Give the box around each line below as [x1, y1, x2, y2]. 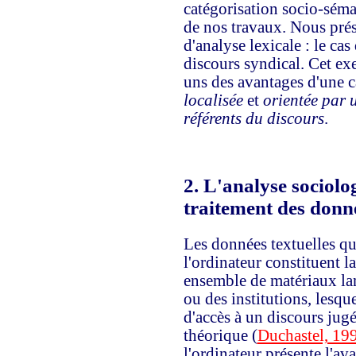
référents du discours [183, 109, 324, 127]
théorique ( [183, 326, 257, 344]
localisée [183, 91, 243, 109]
